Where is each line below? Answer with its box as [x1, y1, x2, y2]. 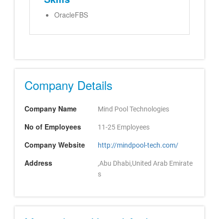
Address [24, 158, 52, 168]
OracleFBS [54, 10, 88, 20]
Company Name [24, 104, 77, 113]
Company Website [24, 140, 85, 150]
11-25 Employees [98, 123, 150, 131]
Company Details [24, 76, 112, 93]
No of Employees [24, 122, 81, 131]
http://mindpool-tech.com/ [98, 141, 178, 149]
